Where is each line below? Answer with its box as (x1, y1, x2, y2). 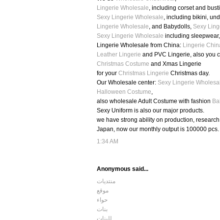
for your (97, 70, 118, 77)
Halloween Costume (97, 88, 151, 96)
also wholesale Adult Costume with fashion (97, 98, 212, 105)
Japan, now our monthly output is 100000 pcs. (97, 126, 219, 133)
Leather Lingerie (97, 51, 141, 58)
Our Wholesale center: (97, 79, 158, 86)
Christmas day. (169, 70, 210, 77)
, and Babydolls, (149, 23, 193, 30)
